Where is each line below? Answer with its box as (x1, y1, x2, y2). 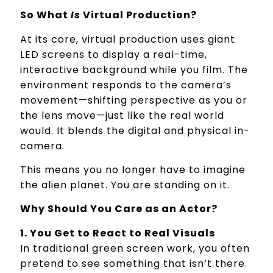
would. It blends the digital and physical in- (20, 123, 250, 138)
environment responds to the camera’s (20, 77, 232, 92)
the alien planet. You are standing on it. (20, 178, 230, 193)
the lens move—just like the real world (20, 108, 225, 122)
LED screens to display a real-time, (20, 47, 208, 62)
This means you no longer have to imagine (20, 163, 246, 177)
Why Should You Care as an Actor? (20, 202, 218, 216)
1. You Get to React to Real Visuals (20, 225, 216, 240)
